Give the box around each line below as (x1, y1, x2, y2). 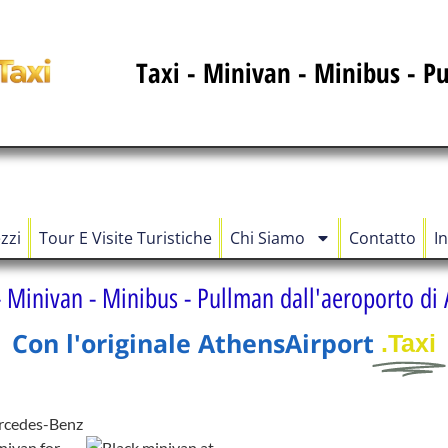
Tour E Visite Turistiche (38, 227, 212, 250)
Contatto (348, 227, 416, 250)
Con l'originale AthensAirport (12, 326, 374, 361)
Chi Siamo (229, 227, 305, 250)
